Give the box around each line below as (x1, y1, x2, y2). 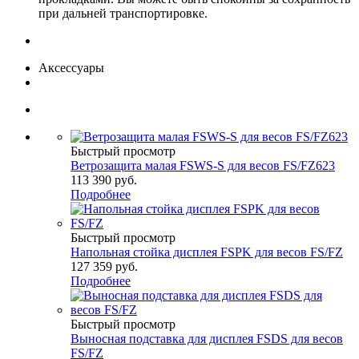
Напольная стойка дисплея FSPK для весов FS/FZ (71, 245, 343, 260)
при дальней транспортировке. (38, 6, 208, 21)
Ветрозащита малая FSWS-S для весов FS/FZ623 (71, 159, 335, 173)
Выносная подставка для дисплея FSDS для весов (71, 332, 343, 346)
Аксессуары (38, 61, 104, 75)
